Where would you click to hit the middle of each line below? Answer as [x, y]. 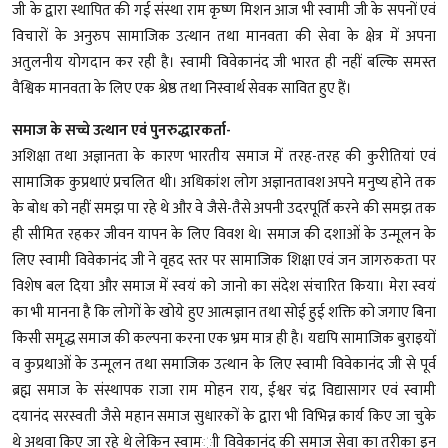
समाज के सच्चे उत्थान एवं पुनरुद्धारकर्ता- [121, 130]
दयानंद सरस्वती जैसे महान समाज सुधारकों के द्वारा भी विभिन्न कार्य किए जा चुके [224, 416]
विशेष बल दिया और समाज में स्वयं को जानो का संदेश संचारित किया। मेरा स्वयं [224, 286]
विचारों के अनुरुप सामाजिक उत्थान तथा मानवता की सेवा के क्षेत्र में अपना [224, 36]
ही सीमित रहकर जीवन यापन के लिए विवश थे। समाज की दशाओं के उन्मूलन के [224, 234]
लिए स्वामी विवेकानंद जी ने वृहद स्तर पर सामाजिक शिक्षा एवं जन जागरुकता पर [224, 260]
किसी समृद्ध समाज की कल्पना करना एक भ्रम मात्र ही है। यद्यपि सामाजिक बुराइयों [224, 338]
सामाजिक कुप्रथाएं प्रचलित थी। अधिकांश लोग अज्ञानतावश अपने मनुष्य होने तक [224, 182]
